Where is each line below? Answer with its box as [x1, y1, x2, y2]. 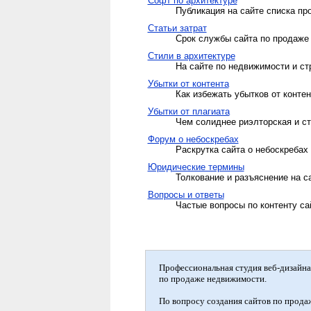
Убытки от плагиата [147, 106, 230, 117]
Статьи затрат [147, 23, 207, 33]
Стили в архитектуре [147, 51, 235, 61]
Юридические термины [147, 162, 244, 172]
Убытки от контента [147, 78, 229, 89]
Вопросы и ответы [147, 190, 224, 200]
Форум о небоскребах [147, 134, 239, 144]
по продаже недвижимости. [158, 274, 267, 284]
